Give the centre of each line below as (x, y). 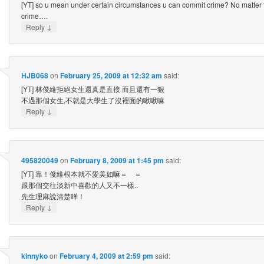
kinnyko (34, 256)
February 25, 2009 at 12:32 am (111, 76)
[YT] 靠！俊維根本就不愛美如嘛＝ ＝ (81, 173)
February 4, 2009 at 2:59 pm (106, 256)
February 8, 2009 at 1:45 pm (117, 160)
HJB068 (34, 76)
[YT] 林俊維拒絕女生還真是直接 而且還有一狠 (93, 89)
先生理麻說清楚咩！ (53, 196)
